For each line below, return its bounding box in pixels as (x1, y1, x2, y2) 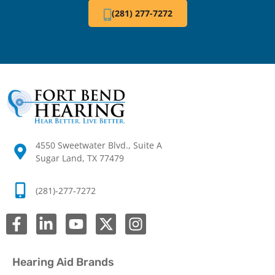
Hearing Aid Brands (12, 255, 114, 269)
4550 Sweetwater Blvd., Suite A (35, 139, 162, 152)
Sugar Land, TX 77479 (35, 152, 124, 165)
